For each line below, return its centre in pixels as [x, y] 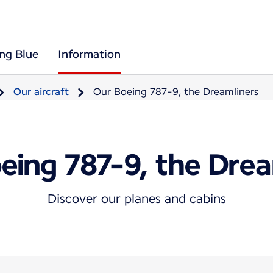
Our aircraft [41, 92]
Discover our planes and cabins [136, 198]
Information [89, 54]
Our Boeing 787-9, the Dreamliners [176, 92]
